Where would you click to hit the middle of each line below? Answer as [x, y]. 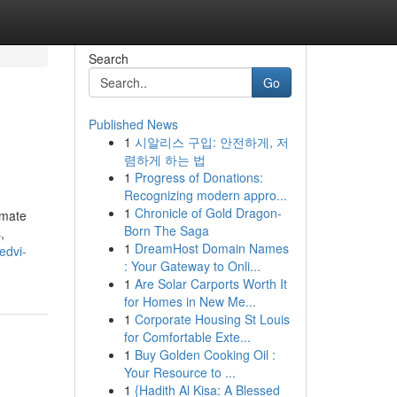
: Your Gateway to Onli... [192, 266]
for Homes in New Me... [190, 301]
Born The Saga [166, 230]
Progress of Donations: [198, 177]
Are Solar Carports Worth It [210, 284]
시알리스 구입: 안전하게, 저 [211, 142]
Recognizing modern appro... [205, 195]
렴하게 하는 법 [164, 160]
